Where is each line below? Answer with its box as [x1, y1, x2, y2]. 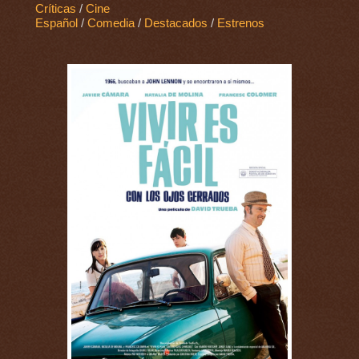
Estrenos [216, 17, 264, 30]
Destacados [143, 17, 208, 30]
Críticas [34, 2, 76, 16]
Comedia [87, 17, 135, 30]
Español [34, 17, 78, 30]
